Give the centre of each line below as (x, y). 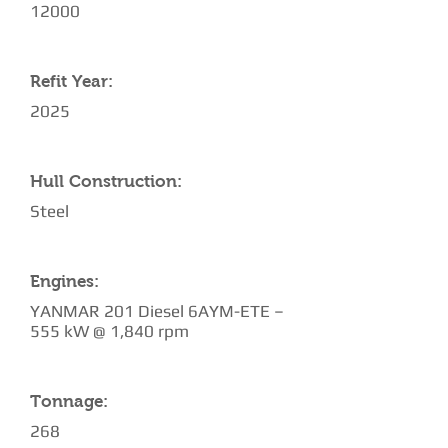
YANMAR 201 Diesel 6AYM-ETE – (157, 311)
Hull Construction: (106, 181)
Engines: (64, 281)
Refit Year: (71, 81)
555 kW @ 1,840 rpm (109, 331)
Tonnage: (69, 401)
